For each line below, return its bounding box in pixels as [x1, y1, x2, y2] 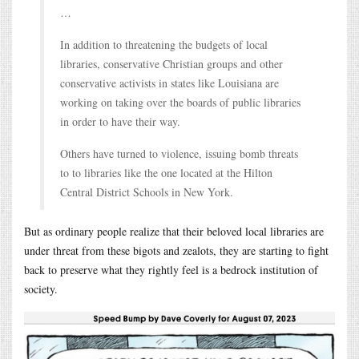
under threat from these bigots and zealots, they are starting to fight [24, 242, 329, 258]
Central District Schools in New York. [60, 184, 233, 200]
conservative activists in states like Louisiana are [60, 75, 279, 91]
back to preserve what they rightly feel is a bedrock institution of [24, 261, 318, 277]
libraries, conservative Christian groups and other [60, 55, 283, 71]
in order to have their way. [60, 113, 180, 129]
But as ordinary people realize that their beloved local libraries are [24, 223, 324, 239]
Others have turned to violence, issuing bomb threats [60, 145, 298, 161]
